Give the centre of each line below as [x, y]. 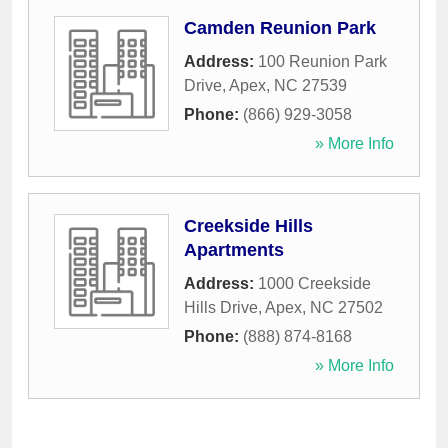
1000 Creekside [314, 284]
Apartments [234, 250]
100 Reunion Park [322, 62]
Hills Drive [221, 308]
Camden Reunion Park [280, 28]
